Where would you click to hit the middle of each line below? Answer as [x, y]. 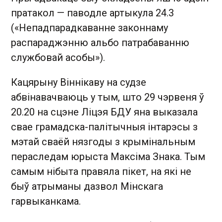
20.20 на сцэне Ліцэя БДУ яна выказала [104, 112]
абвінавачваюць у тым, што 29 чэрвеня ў [108, 97]
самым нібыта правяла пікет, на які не [101, 171]
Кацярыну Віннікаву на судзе [79, 82]
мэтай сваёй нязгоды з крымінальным [103, 142]
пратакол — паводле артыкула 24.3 [92, 13]
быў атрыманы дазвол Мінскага [87, 186]
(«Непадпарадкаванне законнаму [89, 28]
